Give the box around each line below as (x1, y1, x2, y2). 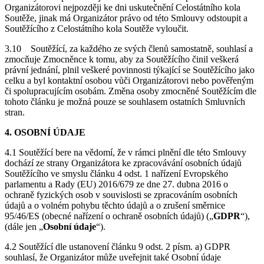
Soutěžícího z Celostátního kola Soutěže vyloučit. (5, 23, 189, 34)
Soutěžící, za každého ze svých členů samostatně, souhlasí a (31, 43, 253, 54)
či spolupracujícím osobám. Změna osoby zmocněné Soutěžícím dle (5, 85, 256, 96)
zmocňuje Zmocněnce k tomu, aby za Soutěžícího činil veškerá (5, 54, 239, 64)
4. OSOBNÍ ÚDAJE (5, 127, 85, 137)
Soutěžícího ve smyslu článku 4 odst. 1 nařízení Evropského (5, 168, 228, 179)
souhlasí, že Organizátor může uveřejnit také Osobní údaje (5, 252, 221, 262)
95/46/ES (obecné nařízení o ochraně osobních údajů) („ (5, 210, 213, 221)
